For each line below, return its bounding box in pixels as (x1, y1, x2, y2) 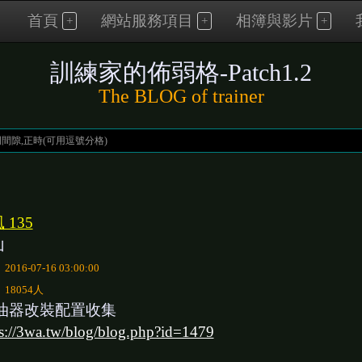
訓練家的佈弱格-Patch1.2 (50, 59, 312, 86)
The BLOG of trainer (98, 86, 264, 107)
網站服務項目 (101, 12, 193, 29)
